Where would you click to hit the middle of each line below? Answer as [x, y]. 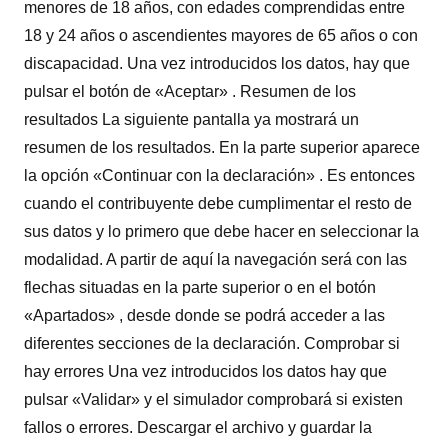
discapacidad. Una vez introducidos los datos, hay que [217, 63]
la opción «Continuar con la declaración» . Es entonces [219, 175]
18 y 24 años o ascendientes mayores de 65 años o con [221, 35]
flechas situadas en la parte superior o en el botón [200, 287]
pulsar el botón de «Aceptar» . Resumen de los [190, 91]
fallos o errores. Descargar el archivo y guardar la [198, 427]
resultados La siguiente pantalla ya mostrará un [191, 119]
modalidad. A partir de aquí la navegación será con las [215, 259]
